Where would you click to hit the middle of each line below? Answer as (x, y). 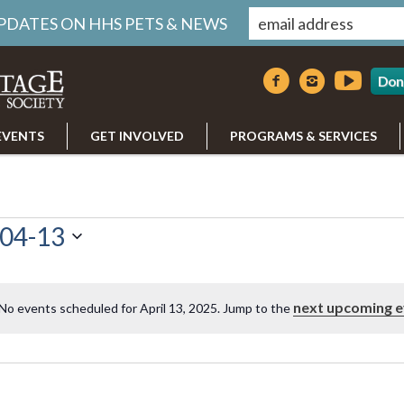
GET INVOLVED (137, 136)
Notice (223, 317)
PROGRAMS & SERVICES (303, 136)
